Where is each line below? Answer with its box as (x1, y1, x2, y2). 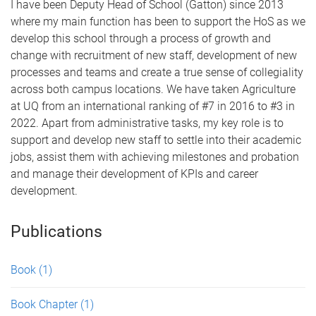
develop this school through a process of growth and (11, 32, 271, 45)
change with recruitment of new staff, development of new (11, 49, 297, 62)
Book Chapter (11, 298, 80, 311)
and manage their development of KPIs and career (11, 167, 258, 181)
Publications (11, 222, 102, 241)
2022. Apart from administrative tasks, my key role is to (11, 116, 284, 130)
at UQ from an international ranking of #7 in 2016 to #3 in (11, 99, 295, 113)
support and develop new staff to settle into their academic (11, 133, 301, 147)
